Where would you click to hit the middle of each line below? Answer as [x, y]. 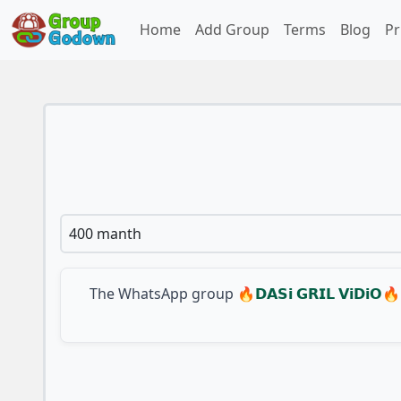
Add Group [232, 30]
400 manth [105, 233]
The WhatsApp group [161, 293]
